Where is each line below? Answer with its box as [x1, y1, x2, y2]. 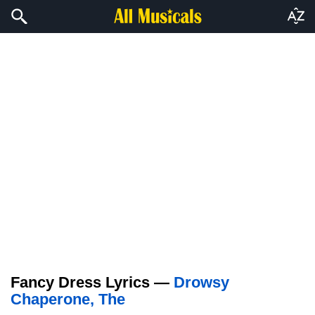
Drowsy [174, 274, 229, 291]
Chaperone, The [11, 290, 125, 308]
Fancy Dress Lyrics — [11, 274, 174, 291]
